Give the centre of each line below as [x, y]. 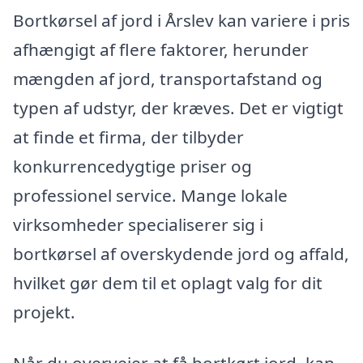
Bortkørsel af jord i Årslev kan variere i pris [181, 20]
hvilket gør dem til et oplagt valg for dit [168, 282]
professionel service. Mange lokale [150, 195]
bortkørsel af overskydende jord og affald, [181, 253]
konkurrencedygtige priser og [132, 166]
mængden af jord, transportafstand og [168, 78]
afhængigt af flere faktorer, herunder [161, 49]
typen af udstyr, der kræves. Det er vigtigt [178, 107]
